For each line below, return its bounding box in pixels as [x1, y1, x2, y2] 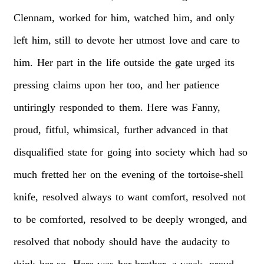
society [155, 146, 186, 158]
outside [124, 56, 155, 68]
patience [183, 78, 219, 91]
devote [87, 34, 115, 46]
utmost [136, 34, 166, 46]
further [123, 123, 153, 136]
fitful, [45, 123, 70, 136]
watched [134, 11, 170, 24]
